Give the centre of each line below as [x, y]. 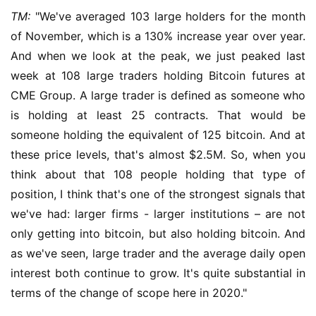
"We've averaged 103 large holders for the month [168, 16]
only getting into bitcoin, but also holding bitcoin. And [158, 233]
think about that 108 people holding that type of [158, 174]
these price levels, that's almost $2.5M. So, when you [158, 154]
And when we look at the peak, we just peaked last [158, 56]
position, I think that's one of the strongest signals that [158, 194]
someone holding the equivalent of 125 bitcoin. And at [158, 135]
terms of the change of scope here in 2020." [129, 293]
